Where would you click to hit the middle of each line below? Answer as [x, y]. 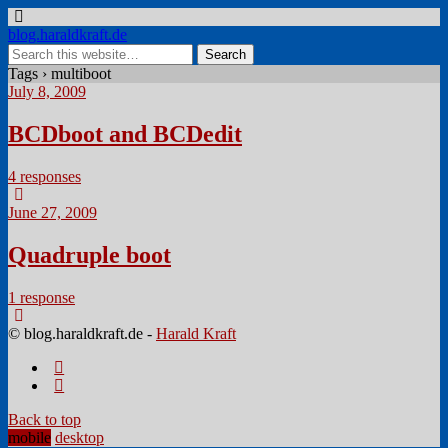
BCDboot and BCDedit [125, 133]
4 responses [44, 176]
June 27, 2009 [52, 212]
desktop [79, 437]
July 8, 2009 [47, 91]
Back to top [44, 419]
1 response [41, 297]
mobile [29, 437]
